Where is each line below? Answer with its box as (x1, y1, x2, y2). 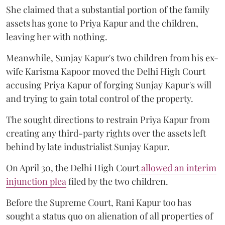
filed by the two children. (66, 175, 168, 187)
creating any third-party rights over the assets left (6, 127, 206, 139)
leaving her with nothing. (6, 30, 107, 43)
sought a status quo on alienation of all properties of (6, 209, 213, 222)
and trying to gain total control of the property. (6, 92, 195, 104)
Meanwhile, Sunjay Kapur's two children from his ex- (6, 51, 218, 64)
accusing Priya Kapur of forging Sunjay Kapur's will (6, 78, 211, 91)
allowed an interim (139, 161, 216, 174)
